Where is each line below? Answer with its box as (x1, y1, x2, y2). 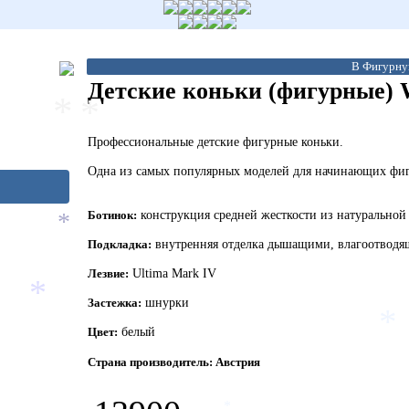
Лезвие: (88, 267, 129, 280)
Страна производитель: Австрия (88, 355, 260, 370)
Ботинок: (88, 208, 137, 222)
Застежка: (88, 296, 142, 309)
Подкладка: (88, 237, 152, 251)
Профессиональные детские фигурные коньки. (88, 135, 343, 149)
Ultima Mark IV (129, 267, 216, 280)
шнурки (142, 296, 189, 309)
